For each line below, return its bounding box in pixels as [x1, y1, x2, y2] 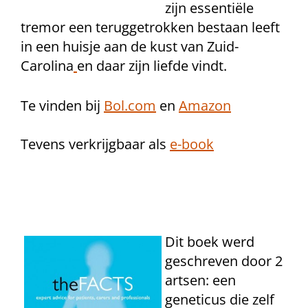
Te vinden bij [21, 96, 104, 115]
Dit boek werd [165, 232, 254, 251]
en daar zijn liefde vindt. [77, 56, 227, 75]
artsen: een [165, 271, 236, 289]
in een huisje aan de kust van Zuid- [21, 37, 239, 56]
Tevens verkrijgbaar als [21, 135, 170, 153]
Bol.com [104, 96, 156, 115]
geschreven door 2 [165, 252, 283, 270]
